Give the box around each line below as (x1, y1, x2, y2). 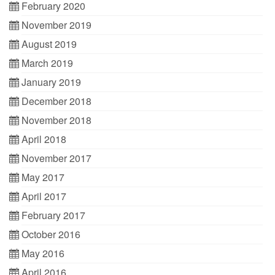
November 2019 (21, 18, 91, 32)
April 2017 (21, 189, 66, 203)
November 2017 (21, 151, 91, 165)
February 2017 (21, 208, 85, 222)
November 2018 (21, 113, 91, 127)
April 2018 (21, 132, 66, 146)
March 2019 (21, 56, 73, 70)
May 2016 (21, 246, 64, 260)
